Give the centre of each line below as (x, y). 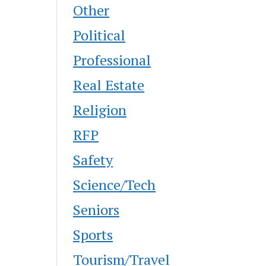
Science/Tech (115, 184)
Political (99, 35)
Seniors (96, 209)
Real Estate (109, 85)
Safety (93, 159)
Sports (93, 234)
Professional (112, 60)
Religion (100, 110)
